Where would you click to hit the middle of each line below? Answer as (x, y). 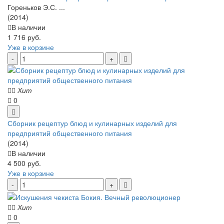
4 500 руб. (24, 163)
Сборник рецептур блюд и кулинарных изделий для (92, 123)
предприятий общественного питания (70, 133)
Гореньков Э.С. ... (36, 7)
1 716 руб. (24, 37)
